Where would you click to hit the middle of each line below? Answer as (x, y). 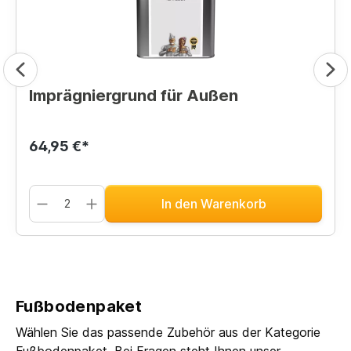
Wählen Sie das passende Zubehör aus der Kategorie (168, 332)
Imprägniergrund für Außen (134, 95)
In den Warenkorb (213, 203)
